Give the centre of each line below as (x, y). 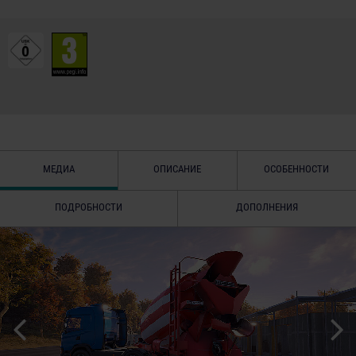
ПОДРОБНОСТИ (89, 207)
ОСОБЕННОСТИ (297, 168)
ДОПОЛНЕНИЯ (267, 207)
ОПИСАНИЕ (178, 168)
